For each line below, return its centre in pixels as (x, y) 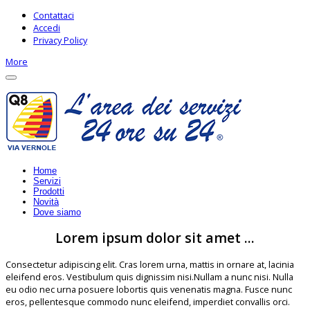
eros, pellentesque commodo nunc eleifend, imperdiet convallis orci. (148, 302)
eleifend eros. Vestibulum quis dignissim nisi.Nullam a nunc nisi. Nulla (149, 277)
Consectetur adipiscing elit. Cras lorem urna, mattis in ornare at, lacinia (150, 265)
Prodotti (49, 192)
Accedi (47, 27)
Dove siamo (57, 212)
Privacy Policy (60, 40)
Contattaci (54, 15)
